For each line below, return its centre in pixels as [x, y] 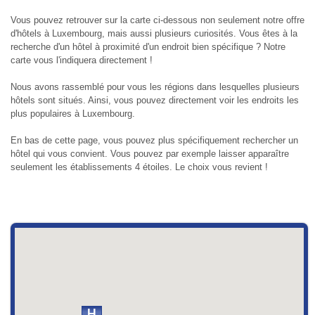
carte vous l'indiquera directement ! [83, 60]
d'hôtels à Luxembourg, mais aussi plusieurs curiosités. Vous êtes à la [154, 34]
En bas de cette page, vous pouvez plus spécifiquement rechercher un [154, 141]
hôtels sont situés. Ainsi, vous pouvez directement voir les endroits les [154, 101]
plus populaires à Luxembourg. [72, 114]
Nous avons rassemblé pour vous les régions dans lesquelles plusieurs [155, 87]
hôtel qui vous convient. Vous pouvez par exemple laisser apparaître [149, 154]
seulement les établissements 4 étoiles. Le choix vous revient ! [139, 167]
